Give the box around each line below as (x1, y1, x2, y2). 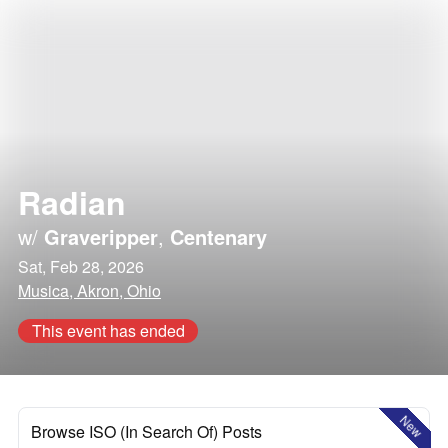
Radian (18, 179, 126, 225)
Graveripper (44, 222, 158, 251)
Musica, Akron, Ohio (18, 279, 161, 302)
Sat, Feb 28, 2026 (18, 255, 144, 278)
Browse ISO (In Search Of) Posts (31, 420, 262, 443)
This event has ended (31, 319, 185, 342)
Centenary (170, 222, 267, 251)
